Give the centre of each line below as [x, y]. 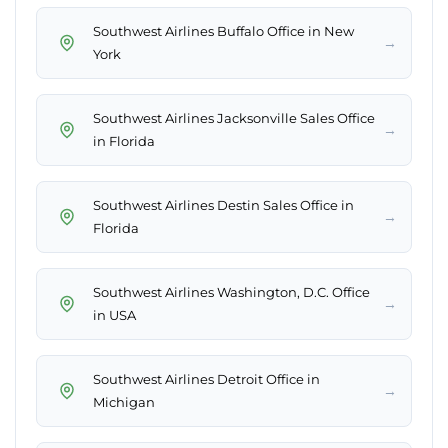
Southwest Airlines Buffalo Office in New [223, 31]
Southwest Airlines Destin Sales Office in [223, 205]
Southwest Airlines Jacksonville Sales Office [234, 118]
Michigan [124, 402]
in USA [114, 315]
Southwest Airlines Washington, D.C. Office [231, 292]
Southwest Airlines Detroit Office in [206, 379]
